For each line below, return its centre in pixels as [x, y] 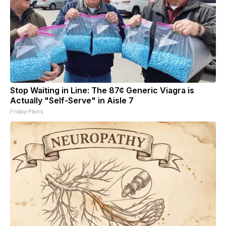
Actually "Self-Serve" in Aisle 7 [72, 100]
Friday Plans [27, 111]
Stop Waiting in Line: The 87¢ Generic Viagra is [102, 90]
